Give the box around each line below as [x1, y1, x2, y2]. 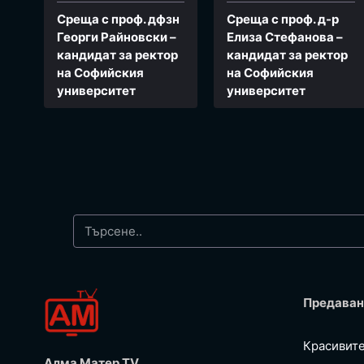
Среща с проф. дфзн [57, 11, 180, 28]
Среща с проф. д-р [227, 11, 340, 28]
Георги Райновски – [57, 29, 176, 45]
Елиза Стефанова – [227, 29, 344, 45]
